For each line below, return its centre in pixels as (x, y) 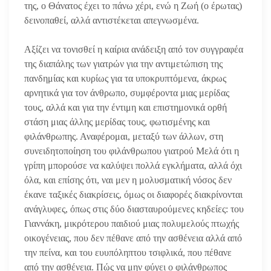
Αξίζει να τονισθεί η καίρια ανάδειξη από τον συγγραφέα (134, 49)
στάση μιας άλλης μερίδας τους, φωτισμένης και (117, 122)
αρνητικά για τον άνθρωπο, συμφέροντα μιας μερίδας (127, 93)
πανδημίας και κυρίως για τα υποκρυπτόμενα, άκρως (125, 78)
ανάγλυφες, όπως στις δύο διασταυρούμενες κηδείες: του (134, 209)
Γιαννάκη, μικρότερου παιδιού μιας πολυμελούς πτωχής (132, 223)
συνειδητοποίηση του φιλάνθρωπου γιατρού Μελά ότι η (132, 151)
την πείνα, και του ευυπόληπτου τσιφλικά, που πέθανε (128, 252)
